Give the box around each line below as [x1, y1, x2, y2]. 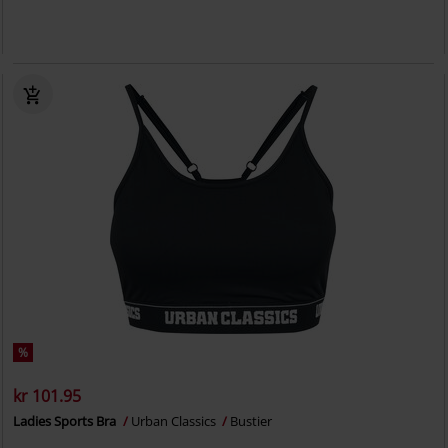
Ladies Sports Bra [13, 412, 120, 430]
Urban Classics [131, 412, 220, 430]
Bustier [230, 412, 273, 430]
